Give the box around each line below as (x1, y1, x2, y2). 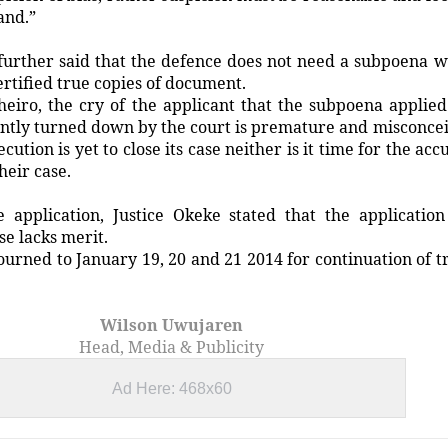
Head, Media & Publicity (79, 336, 264, 359)
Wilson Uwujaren (100, 314, 243, 337)
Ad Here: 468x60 (111, 380, 232, 398)
